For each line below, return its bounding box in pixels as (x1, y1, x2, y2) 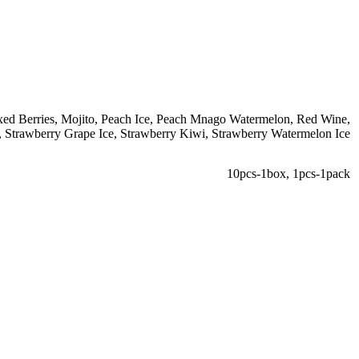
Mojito (61, 112, 95, 127)
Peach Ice (101, 112, 150, 127)
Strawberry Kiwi (120, 127, 205, 141)
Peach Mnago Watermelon (156, 112, 290, 127)
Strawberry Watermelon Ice (212, 127, 350, 141)
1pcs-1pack (292, 167, 350, 181)
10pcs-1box (227, 167, 286, 181)
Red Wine (296, 112, 347, 127)
